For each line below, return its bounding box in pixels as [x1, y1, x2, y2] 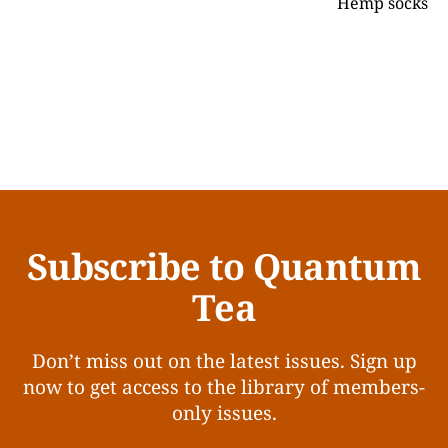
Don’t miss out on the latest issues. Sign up [31, 348, 417, 374]
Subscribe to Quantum [27, 242, 421, 291]
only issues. [171, 400, 277, 426]
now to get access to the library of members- [23, 374, 425, 400]
